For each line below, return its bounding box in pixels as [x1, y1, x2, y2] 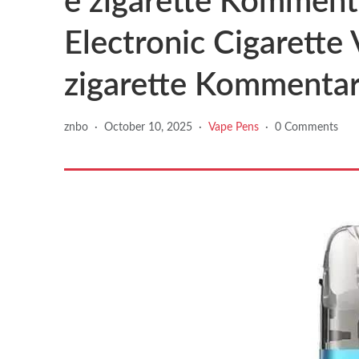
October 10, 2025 [104, 122, 192, 133]
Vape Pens [208, 122, 259, 133]
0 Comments [275, 122, 338, 133]
